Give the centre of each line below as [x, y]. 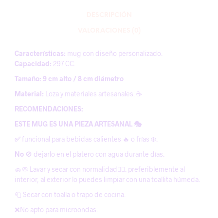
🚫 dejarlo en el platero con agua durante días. [94, 154]
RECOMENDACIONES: [49, 109]
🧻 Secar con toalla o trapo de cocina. [70, 194]
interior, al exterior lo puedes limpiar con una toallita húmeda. [107, 179]
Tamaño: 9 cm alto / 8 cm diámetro [70, 79]
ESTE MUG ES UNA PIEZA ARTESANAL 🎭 [78, 124]
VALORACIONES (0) [109, 31]
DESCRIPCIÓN [109, 15]
